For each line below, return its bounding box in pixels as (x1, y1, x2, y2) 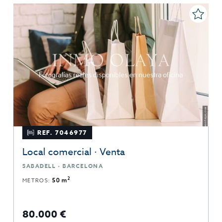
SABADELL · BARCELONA (22, 162, 104, 169)
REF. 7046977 (37, 127, 88, 137)
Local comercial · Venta (22, 145, 125, 158)
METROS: (22, 176, 53, 185)
